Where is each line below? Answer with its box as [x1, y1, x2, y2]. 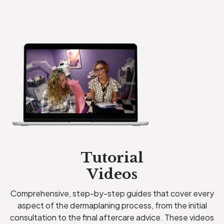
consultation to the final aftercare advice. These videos [10, 211, 214, 222]
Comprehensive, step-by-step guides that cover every [10, 187, 214, 198]
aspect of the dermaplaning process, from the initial [17, 199, 207, 210]
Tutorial [80, 148, 143, 166]
